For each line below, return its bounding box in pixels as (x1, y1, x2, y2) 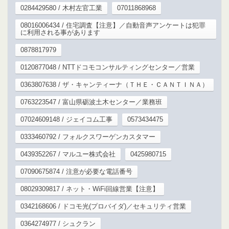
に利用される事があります (20, 28, 100, 36)
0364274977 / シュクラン (20, 219, 96, 227)
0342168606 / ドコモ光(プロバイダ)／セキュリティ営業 (20, 202, 186, 210)
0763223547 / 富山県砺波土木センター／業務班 (20, 98, 162, 106)
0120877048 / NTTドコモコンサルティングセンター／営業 (20, 63, 195, 71)
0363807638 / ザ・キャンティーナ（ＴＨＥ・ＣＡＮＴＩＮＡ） (20, 80, 209, 88)
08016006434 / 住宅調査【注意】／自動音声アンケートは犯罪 (20, 21, 205, 29)
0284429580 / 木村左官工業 (20, 4, 102, 12)
